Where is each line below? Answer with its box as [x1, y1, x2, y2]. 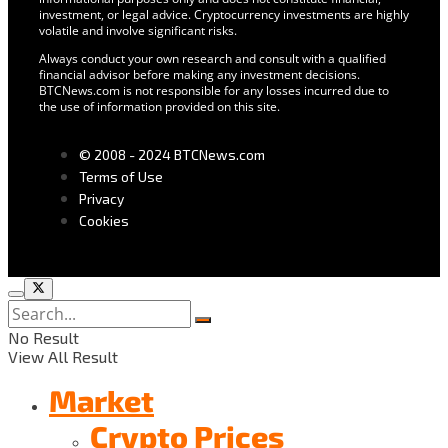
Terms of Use [78, 167, 163, 185]
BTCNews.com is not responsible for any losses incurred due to [38, 81, 389, 99]
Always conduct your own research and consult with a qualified [38, 49, 386, 67]
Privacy [78, 189, 124, 207]
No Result [8, 328, 79, 348]
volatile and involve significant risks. [38, 21, 237, 39]
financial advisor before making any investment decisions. [38, 65, 360, 83]
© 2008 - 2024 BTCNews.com [78, 145, 265, 163]
